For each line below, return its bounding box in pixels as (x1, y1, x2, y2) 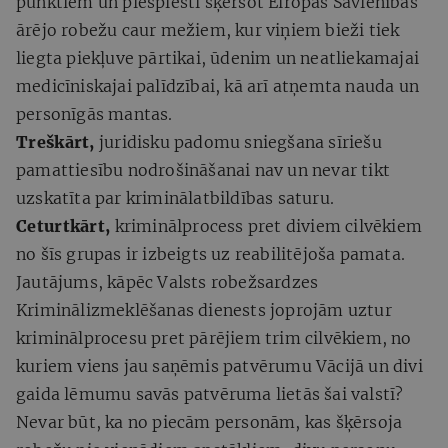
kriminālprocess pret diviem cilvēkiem (110, 215, 422, 236)
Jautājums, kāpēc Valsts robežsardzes (16, 271, 319, 292)
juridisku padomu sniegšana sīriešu (94, 131, 382, 152)
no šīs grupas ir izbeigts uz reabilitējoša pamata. (16, 243, 406, 264)
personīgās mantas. (16, 103, 173, 124)
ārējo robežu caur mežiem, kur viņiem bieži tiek (16, 19, 400, 40)
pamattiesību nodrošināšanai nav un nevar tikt (16, 159, 391, 180)
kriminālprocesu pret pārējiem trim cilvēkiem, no (16, 327, 412, 348)
